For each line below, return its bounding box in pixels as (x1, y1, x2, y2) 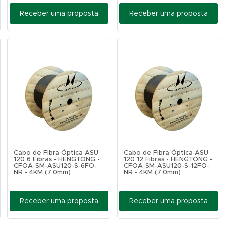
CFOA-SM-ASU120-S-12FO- (124, 163, 209, 169)
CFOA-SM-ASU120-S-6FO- (14, 163, 97, 169)
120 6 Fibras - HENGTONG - (14, 156, 100, 163)
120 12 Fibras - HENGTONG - (124, 156, 212, 163)
